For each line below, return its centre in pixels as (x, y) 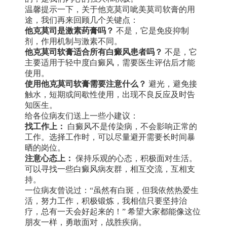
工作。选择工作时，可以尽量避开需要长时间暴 (110, 137)
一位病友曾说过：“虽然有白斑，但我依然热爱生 (112, 190)
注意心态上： (49, 158)
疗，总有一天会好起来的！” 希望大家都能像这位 (113, 211)
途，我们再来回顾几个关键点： (82, 20)
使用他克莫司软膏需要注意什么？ (86, 84)
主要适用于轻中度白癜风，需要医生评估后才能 (110, 62)
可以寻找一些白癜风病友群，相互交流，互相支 (110, 169)
